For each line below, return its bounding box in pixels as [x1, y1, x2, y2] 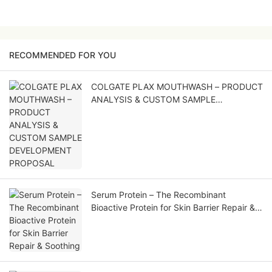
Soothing [91, 215, 126, 226]
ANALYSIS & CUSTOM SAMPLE [91, 94, 216, 105]
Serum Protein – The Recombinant [91, 189, 226, 200]
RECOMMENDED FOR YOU [9, 50, 116, 61]
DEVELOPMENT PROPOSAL [91, 107, 202, 118]
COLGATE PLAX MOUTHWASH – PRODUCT [91, 81, 263, 92]
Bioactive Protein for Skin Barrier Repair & [91, 202, 255, 213]
